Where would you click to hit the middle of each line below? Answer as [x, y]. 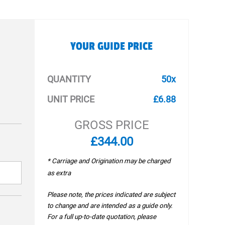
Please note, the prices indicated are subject [111, 195]
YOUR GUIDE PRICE [112, 46]
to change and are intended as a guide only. [110, 206]
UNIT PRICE [71, 99]
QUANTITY [69, 79]
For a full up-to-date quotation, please [102, 217]
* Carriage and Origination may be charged [109, 161]
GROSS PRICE [111, 125]
